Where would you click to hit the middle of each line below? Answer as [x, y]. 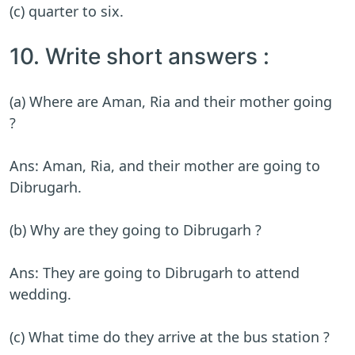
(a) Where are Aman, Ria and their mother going [171, 102]
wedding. [40, 294]
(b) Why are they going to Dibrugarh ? [137, 230]
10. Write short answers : [142, 57]
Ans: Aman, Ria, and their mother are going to [165, 166]
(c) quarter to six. [67, 11]
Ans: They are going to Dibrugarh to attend [155, 273]
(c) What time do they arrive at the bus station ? [170, 337]
